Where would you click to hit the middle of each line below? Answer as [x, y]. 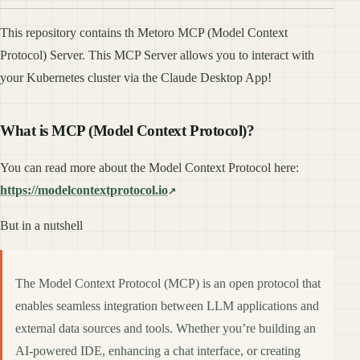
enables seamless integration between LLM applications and [167, 305]
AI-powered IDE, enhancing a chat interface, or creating [158, 350]
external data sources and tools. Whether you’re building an [166, 328]
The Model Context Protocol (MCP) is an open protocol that [168, 283]
